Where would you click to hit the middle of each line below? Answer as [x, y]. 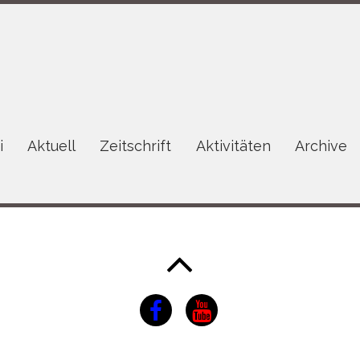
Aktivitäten [233, 145]
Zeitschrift [136, 145]
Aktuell [52, 145]
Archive [321, 145]
